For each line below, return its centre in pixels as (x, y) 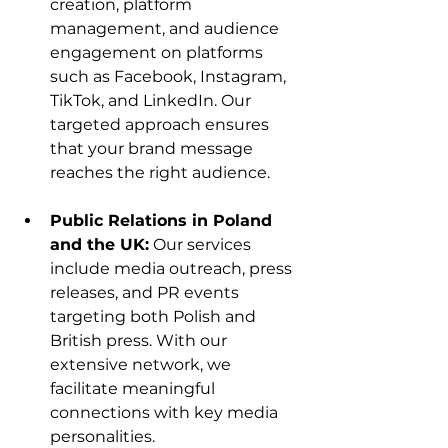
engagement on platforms (158, 52)
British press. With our (140, 340)
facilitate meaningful (134, 388)
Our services (202, 244)
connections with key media (166, 412)
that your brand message (153, 148)
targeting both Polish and (155, 316)
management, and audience (166, 28)
